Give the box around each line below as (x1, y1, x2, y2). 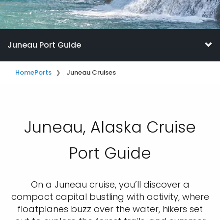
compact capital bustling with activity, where (11, 191, 209, 203)
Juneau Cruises (66, 68, 116, 77)
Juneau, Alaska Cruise (24, 116, 196, 138)
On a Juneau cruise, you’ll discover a (30, 178, 190, 191)
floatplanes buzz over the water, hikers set (17, 203, 203, 215)
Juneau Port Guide (7, 39, 81, 51)
